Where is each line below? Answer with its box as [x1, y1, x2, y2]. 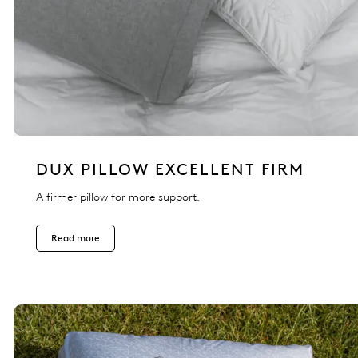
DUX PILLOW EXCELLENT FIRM [36, 160, 304, 180]
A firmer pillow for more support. [36, 190, 200, 205]
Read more [51, 232, 100, 245]
